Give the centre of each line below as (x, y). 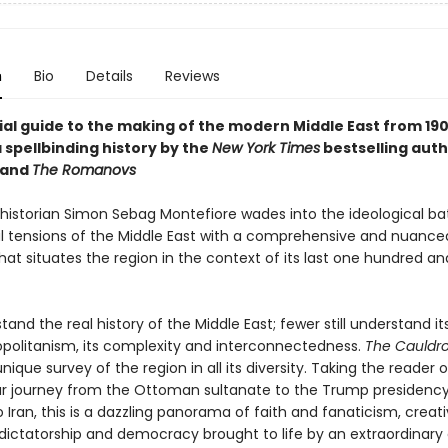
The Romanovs (83, 170)
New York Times (265, 148)
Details (109, 76)
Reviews (192, 76)
